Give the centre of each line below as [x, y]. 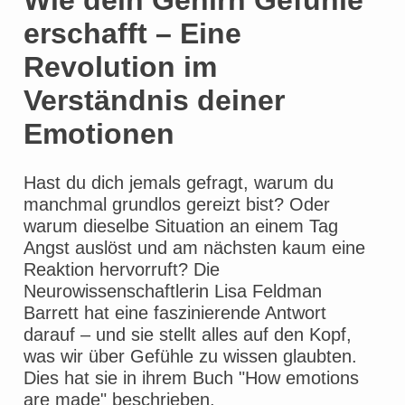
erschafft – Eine [132, 34]
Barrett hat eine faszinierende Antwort [175, 313]
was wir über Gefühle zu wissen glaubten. [190, 357]
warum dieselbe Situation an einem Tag [181, 226]
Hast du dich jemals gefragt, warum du [179, 183]
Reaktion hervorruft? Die [122, 270]
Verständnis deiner [154, 101]
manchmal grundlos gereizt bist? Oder [177, 205]
